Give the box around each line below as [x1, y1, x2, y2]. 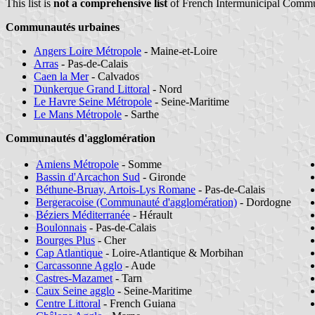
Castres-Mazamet [36, 271, 112, 284]
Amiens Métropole [36, 157, 119, 170]
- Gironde [140, 170, 186, 183]
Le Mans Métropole [34, 108, 122, 120]
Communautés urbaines [6, 20, 120, 33]
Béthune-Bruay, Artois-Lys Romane [36, 183, 195, 195]
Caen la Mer [34, 70, 89, 82]
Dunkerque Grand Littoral [34, 82, 150, 95]
